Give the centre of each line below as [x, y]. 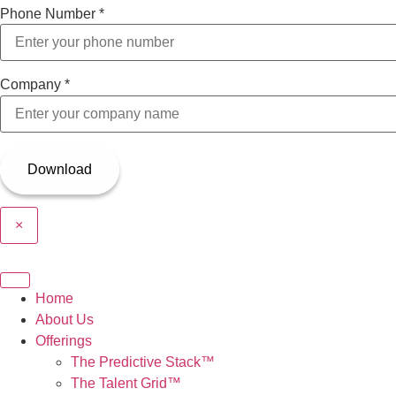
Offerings [64, 341]
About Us [65, 320]
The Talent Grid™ [126, 384]
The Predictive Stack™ [143, 362]
